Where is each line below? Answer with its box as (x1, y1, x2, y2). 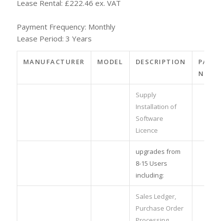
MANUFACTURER (23, 57, 85, 66)
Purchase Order (135, 203, 184, 213)
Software (135, 113, 163, 123)
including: (135, 170, 164, 180)
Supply (135, 90, 156, 99)
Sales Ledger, (135, 191, 176, 201)
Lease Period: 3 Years (16, 33, 92, 43)
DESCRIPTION (135, 57, 186, 66)
